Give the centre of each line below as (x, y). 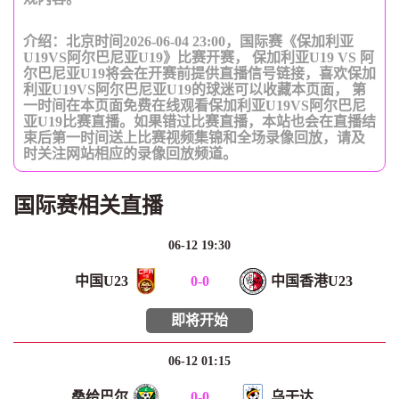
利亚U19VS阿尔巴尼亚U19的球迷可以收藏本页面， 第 (195, 90)
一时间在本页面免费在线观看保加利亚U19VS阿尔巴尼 (195, 106)
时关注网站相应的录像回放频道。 (130, 154)
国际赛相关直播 (88, 206)
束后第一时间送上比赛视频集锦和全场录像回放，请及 (194, 138)
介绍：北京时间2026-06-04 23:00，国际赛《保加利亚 (188, 42)
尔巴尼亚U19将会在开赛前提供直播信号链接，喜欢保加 (199, 74)
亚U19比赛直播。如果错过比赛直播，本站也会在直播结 (199, 122)
